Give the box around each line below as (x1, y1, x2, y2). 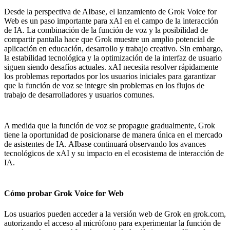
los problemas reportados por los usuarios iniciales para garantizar (4, 72, 216, 81)
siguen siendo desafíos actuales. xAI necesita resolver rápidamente (4, 63, 218, 72)
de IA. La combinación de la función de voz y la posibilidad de (4, 26, 208, 35)
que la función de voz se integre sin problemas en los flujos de (4, 81, 204, 90)
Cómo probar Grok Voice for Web (4, 189, 124, 198)
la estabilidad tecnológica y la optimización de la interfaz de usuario (4, 53, 222, 63)
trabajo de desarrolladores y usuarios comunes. (4, 90, 155, 100)
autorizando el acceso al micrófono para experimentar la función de (4, 218, 221, 227)
